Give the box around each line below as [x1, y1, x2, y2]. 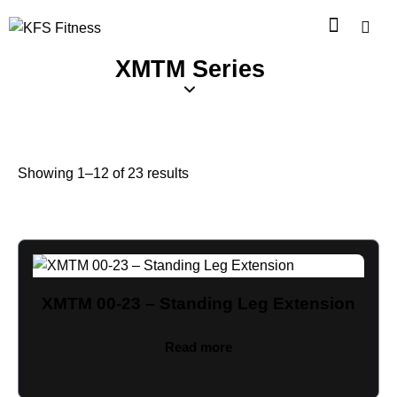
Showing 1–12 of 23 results [18, 165, 189, 181]
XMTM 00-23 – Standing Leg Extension [42, 293, 355, 313]
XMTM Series [114, 55, 265, 82]
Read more [165, 339, 232, 354]
